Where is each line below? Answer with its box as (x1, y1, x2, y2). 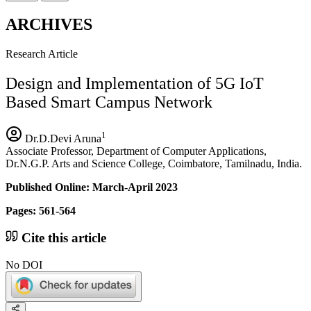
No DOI (6, 259, 42, 271)
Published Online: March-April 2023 (6, 180, 178, 193)
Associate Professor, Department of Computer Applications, (6, 144, 267, 157)
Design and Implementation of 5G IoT (6, 74, 264, 92)
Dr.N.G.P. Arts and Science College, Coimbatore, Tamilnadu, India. (6, 157, 302, 169)
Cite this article (18, 230, 106, 246)
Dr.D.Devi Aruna (22, 132, 101, 144)
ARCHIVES (6, 15, 92, 33)
